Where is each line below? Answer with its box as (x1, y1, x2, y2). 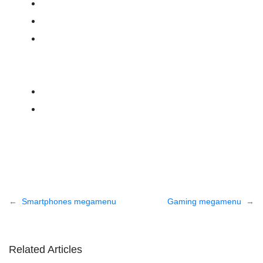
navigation (8, 209, 70, 225)
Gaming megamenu (167, 197, 241, 207)
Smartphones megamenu (22, 197, 116, 207)
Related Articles (9, 244, 82, 256)
